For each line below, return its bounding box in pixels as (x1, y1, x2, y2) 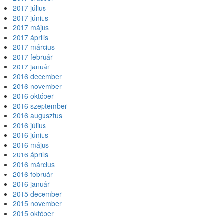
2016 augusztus (13, 110, 62, 120)
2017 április (13, 32, 48, 42)
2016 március (13, 159, 55, 169)
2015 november (13, 198, 62, 208)
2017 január (13, 62, 50, 71)
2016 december (13, 71, 62, 81)
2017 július (13, 3, 46, 13)
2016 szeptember (13, 101, 67, 110)
